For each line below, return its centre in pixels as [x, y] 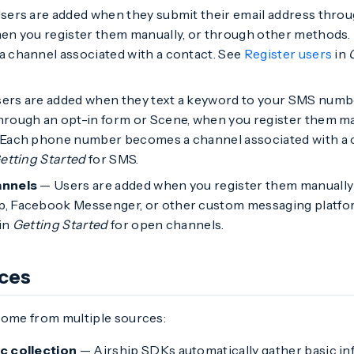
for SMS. [112, 159]
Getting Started [60, 224]
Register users [288, 54]
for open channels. [166, 224]
